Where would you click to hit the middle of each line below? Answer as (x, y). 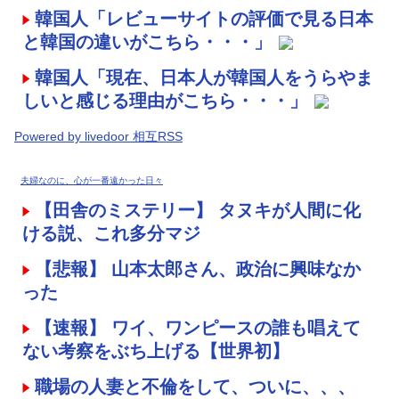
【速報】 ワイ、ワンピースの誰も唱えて (198, 327)
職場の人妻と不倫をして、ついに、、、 (195, 386)
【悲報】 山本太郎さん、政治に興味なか (198, 269)
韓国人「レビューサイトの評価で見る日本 (204, 18)
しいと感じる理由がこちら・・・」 (165, 100)
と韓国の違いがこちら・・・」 (147, 41)
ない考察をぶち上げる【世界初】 (156, 350)
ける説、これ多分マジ (111, 233)
